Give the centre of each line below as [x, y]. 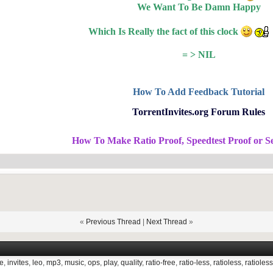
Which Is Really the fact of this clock [165, 31]
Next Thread [167, 222]
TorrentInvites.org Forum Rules [199, 112]
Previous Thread [113, 222]
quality [131, 263]
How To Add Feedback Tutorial [199, 92]
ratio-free [161, 263]
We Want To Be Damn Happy [199, 7]
